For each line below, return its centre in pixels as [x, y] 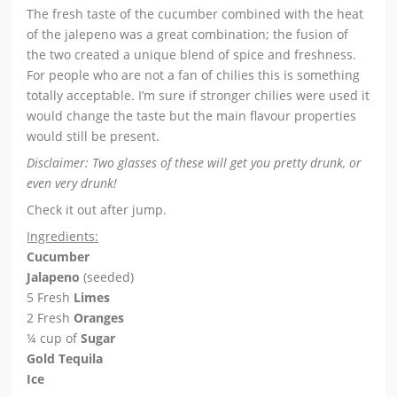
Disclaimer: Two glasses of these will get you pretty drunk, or [195, 162]
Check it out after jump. [97, 209]
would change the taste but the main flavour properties [192, 115]
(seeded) [107, 276]
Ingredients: [63, 236]
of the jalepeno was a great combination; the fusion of [188, 34]
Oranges [99, 317]
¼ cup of [54, 338]
